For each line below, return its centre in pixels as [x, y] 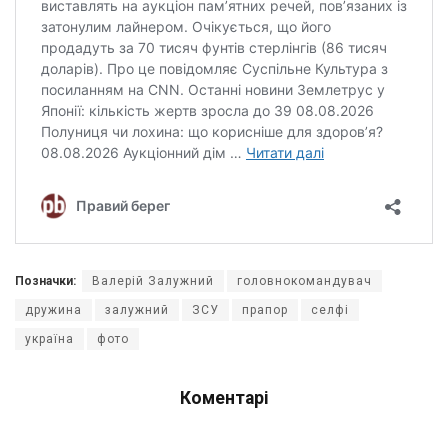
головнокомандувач [304, 281]
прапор [265, 310]
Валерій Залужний [153, 281]
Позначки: [45, 281]
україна [49, 339]
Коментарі [224, 398]
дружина [53, 310]
